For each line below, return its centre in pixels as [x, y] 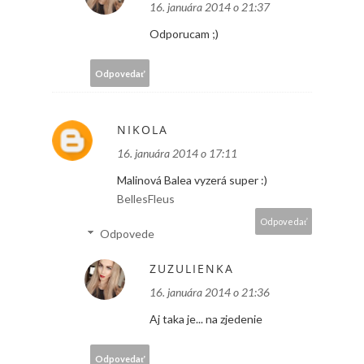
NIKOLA [143, 130]
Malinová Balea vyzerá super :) [192, 180]
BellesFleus [146, 199]
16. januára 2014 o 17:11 [177, 154]
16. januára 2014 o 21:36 [210, 292]
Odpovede [128, 234]
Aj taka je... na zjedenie [206, 319]
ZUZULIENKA [192, 269]
